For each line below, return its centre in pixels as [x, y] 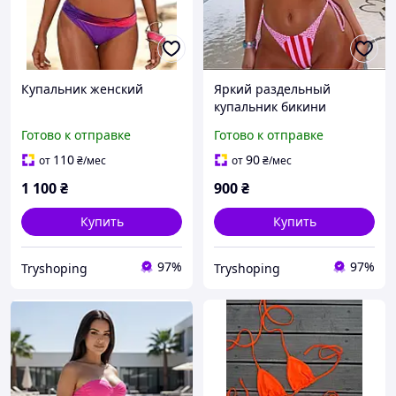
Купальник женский [82, 89]
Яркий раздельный [272, 89]
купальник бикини [270, 107]
